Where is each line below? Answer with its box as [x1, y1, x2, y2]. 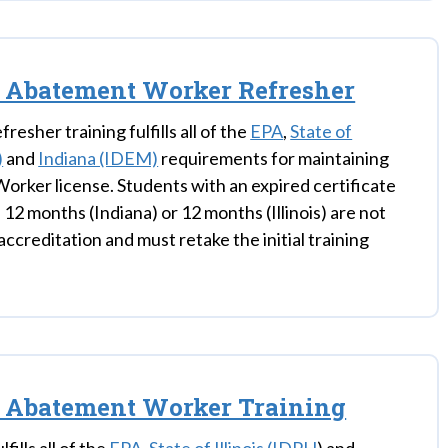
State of [290, 120, 353, 142]
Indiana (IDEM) [38, 147, 159, 169]
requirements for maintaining [158, 147, 390, 169]
